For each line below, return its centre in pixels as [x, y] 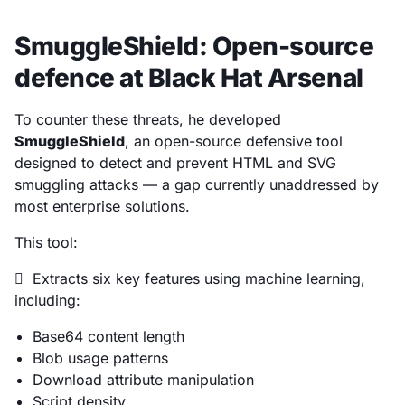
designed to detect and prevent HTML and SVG [175, 162]
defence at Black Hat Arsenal [189, 77]
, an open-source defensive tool [234, 141]
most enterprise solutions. [102, 206]
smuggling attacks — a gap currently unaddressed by [197, 184]
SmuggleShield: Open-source [194, 46]
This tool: [46, 242]
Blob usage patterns [100, 358]
